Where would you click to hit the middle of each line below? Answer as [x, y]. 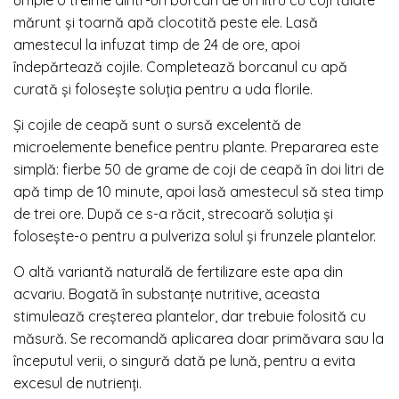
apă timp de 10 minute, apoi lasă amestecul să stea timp [199, 191]
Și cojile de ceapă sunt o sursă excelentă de [157, 124]
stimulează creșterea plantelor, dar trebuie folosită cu [190, 316]
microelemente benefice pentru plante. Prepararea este [196, 147]
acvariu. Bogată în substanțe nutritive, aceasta [167, 293]
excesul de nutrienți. [77, 383]
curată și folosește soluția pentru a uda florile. [163, 89]
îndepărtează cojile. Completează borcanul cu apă [180, 66]
